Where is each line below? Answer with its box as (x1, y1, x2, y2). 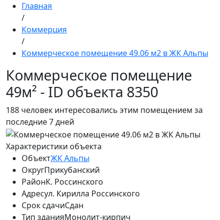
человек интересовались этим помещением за (19, 105, 203, 115)
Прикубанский (44, 164, 100, 175)
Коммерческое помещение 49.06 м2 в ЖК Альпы (22, 48, 208, 58)
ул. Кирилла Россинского (44, 188, 140, 199)
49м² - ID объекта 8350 (6, 82, 158, 101)
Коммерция (22, 24, 67, 35)
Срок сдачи (22, 199, 65, 211)
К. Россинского (46, 176, 103, 187)
